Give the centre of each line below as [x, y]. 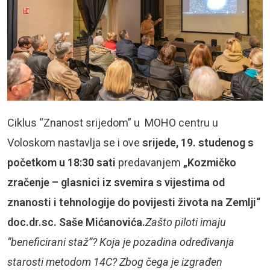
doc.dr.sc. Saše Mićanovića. [76, 222]
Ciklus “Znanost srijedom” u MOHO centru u [113, 122]
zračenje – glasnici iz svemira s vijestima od [116, 182]
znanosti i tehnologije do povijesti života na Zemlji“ [134, 202]
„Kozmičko [210, 162]
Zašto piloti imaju [186, 222]
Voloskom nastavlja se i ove [75, 142]
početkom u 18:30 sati [63, 162]
